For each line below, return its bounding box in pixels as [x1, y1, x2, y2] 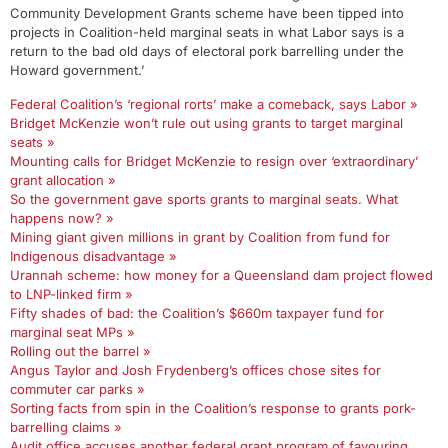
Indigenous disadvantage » [10, 248, 177, 264]
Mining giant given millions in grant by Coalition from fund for [10, 229, 390, 245]
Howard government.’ [10, 62, 144, 78]
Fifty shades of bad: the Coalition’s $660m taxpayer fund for [10, 305, 384, 321]
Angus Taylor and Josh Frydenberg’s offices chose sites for [10, 362, 381, 378]
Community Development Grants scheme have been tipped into [10, 5, 404, 21]
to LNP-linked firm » [10, 286, 133, 302]
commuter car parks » [10, 381, 145, 397]
